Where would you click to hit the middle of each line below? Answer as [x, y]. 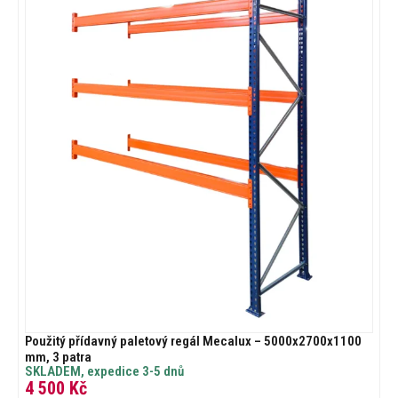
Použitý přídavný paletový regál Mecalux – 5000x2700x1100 [193, 341]
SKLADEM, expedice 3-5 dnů [104, 371]
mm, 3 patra [58, 357]
